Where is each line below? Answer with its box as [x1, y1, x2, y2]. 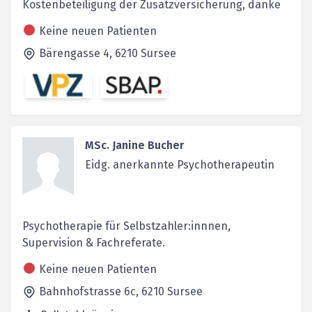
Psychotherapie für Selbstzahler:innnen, [22, 219, 231, 233]
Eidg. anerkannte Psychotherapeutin [84, 158, 274, 172]
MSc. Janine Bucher [84, 139, 184, 153]
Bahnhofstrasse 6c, [39, 285, 141, 299]
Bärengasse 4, [39, 47, 115, 60]
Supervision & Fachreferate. [22, 236, 165, 250]
